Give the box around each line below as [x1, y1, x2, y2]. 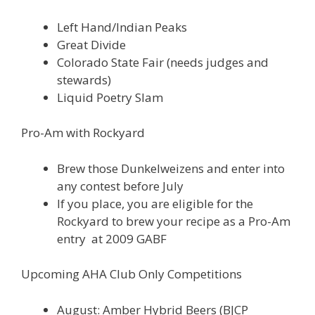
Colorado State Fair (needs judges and [57, 53, 269, 70]
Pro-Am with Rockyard [21, 124, 145, 141]
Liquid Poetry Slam [57, 89, 163, 105]
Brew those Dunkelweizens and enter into [57, 160, 285, 176]
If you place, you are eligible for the [57, 195, 253, 212]
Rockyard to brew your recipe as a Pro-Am [57, 212, 290, 229]
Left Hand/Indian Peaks [57, 18, 187, 35]
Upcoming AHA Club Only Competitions [21, 266, 242, 282]
